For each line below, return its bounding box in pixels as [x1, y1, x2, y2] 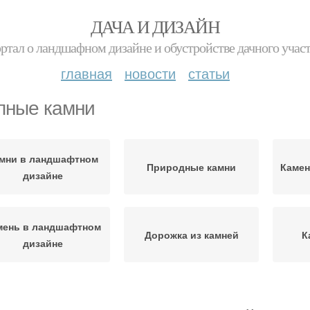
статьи [188, 63, 230, 83]
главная [61, 63, 112, 83]
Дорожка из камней [144, 228, 239, 241]
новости [125, 63, 176, 83]
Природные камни [147, 160, 236, 174]
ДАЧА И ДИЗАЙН [90, 15, 220, 38]
